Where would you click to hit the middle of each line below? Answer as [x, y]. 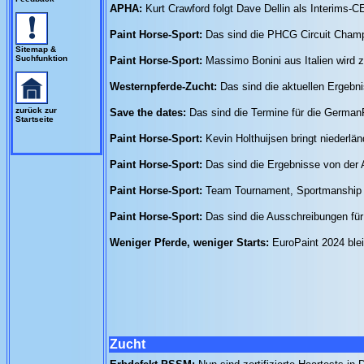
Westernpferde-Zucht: [165, 87]
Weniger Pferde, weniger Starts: [191, 243]
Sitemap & [36, 49]
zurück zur [36, 110]
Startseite [35, 119]
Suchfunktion [41, 58]
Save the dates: [149, 113]
